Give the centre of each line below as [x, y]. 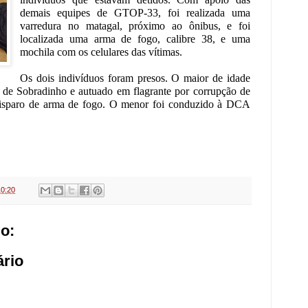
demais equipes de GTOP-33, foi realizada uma [135, 12]
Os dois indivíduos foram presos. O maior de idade [135, 78]
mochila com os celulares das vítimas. [101, 52]
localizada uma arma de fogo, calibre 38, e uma [135, 38]
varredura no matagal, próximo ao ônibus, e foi [135, 25]
